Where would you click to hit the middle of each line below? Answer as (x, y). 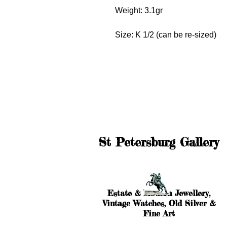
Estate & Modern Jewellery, (159, 193)
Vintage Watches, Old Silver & (159, 203)
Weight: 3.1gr (139, 11)
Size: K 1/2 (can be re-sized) (166, 35)
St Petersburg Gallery (159, 142)
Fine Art (159, 214)
